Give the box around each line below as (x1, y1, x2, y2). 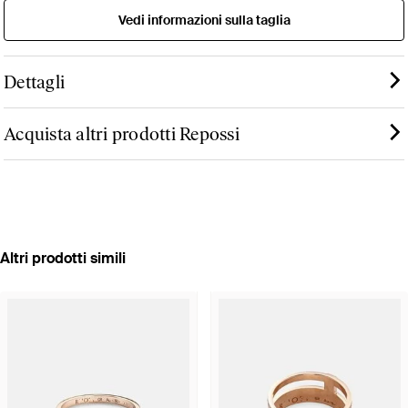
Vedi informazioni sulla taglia (117, 12, 291, 29)
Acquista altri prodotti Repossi (4, 123, 240, 146)
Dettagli (4, 71, 65, 94)
